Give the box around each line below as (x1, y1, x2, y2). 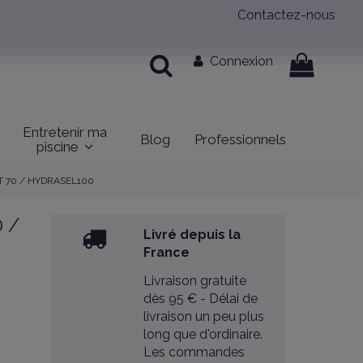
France (143, 245, 190, 261)
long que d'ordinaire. (143, 326, 263, 342)
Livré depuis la (143, 227, 241, 243)
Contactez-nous (237, 7, 336, 23)
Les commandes (143, 344, 246, 360)
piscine (36, 138, 82, 155)
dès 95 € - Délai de (143, 290, 258, 306)
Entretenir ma (22, 123, 107, 140)
